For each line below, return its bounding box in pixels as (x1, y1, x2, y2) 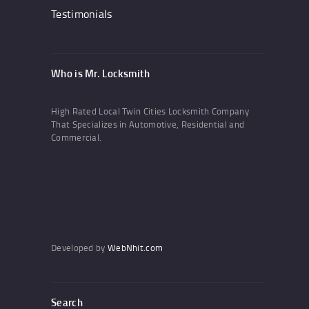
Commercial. (51, 131, 102, 144)
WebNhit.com (107, 241, 163, 255)
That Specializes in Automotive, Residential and (51, 118, 245, 131)
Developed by (51, 241, 108, 255)
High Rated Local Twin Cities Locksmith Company (51, 105, 249, 118)
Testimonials (51, 6, 112, 22)
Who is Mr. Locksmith (51, 66, 150, 81)
